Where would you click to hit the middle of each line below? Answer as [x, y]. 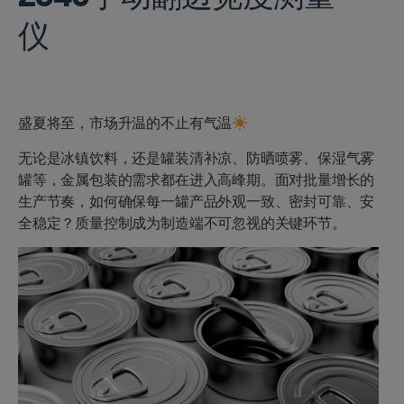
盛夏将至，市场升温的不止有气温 [125, 123]
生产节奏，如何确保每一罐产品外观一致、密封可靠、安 [197, 201]
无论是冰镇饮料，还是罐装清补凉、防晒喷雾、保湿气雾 [197, 158]
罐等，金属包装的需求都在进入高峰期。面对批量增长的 [197, 179]
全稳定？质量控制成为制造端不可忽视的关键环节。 [182, 223]
